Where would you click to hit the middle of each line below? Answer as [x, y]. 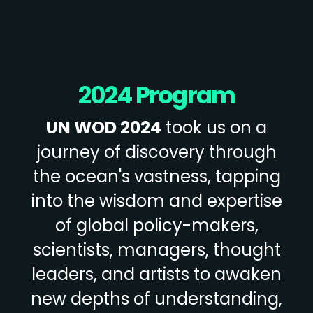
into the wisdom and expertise [156, 201]
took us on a [214, 128]
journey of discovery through [156, 152]
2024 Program [156, 95]
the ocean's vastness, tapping [156, 176]
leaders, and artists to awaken [156, 274]
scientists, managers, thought [156, 250]
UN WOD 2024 [104, 128]
